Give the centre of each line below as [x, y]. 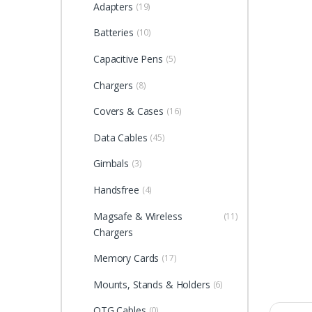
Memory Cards [126, 258]
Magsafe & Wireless [138, 216]
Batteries [113, 33]
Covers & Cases [128, 111]
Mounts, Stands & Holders [151, 284]
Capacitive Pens [128, 59]
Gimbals [111, 164]
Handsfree [116, 190]
